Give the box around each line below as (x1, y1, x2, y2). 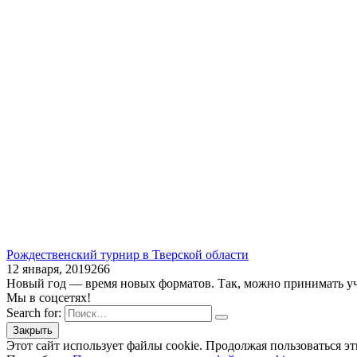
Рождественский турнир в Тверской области (6, 247, 249, 261)
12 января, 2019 (6, 261, 91, 276)
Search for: (6, 305, 61, 320)
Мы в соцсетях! (6, 290, 91, 304)
